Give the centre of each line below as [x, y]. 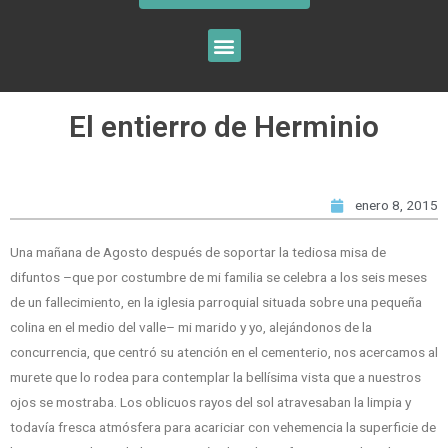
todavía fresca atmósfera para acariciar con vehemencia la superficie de [223, 427]
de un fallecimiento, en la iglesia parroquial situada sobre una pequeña [216, 302]
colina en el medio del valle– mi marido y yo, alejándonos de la [191, 327]
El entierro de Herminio [224, 126]
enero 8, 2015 [396, 205]
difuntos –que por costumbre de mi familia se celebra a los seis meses [218, 277]
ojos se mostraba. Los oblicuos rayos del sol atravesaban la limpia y [210, 402]
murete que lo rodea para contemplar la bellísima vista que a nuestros [215, 377]
